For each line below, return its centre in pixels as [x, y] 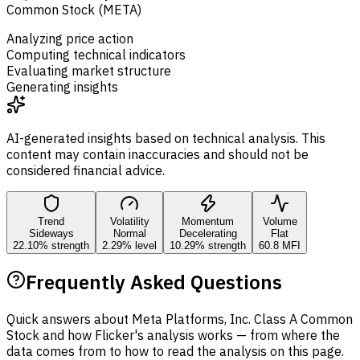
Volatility [129, 221]
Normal [129, 233]
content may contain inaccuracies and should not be [157, 154]
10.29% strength [208, 245]
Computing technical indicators [96, 54]
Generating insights [62, 86]
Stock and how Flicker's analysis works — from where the [173, 335]
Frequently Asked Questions [154, 282]
